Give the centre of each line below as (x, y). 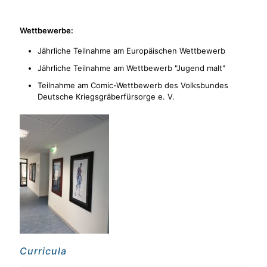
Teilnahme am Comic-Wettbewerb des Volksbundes (133, 85)
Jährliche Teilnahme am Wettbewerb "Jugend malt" (131, 68)
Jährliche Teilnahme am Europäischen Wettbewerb (131, 51)
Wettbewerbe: (46, 30)
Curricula (43, 251)
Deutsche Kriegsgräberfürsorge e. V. (106, 97)
